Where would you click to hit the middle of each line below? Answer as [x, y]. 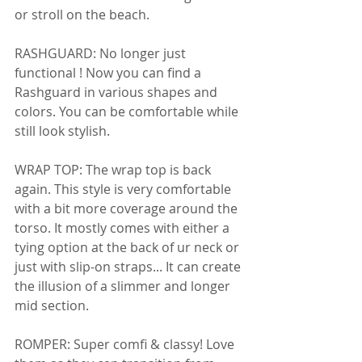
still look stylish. [64, 131]
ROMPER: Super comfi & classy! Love [126, 344]
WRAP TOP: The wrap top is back [114, 170]
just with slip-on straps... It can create [129, 267]
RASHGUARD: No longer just [102, 53]
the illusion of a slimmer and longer [124, 286]
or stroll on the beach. [84, 15]
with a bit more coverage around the [128, 208]
